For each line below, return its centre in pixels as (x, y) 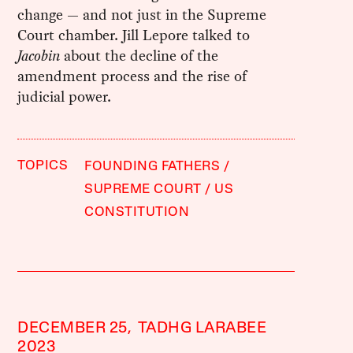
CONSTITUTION (137, 212)
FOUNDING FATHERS (152, 166)
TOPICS (43, 165)
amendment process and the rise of (132, 76)
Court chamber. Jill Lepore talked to (134, 35)
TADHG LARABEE (202, 328)
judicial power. (65, 96)
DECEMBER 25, (75, 328)
